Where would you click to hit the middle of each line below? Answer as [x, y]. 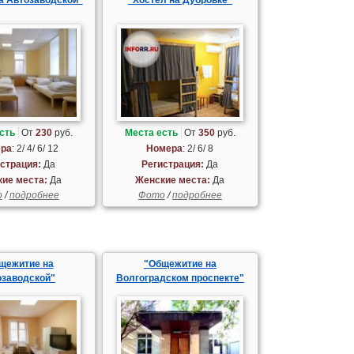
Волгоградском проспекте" [180, 279]
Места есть [151, 133]
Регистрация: [173, 165]
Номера [165, 149]
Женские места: [173, 181]
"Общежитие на [180, 264]
